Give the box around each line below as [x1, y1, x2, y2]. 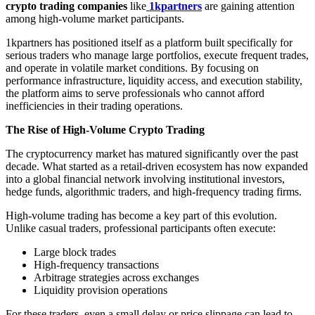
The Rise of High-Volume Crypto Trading [6, 123, 205, 136]
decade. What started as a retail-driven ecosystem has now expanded [6, 160, 308, 172]
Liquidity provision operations [34, 283, 167, 296]
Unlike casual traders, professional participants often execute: [6, 221, 276, 234]
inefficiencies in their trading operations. [6, 99, 183, 112]
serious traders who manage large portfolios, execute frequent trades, [6, 49, 309, 61]
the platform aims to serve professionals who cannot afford [6, 86, 264, 99]
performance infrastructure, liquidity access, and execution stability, [6, 74, 302, 86]
